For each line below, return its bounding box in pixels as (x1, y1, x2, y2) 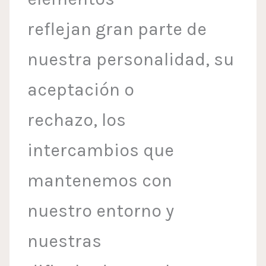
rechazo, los (27, 109, 126, 131)
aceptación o (27, 79, 135, 101)
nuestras (27, 230, 102, 252)
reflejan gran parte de (27, 18, 207, 40)
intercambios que (27, 140, 175, 161)
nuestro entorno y (27, 200, 175, 222)
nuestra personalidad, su (27, 49, 235, 71)
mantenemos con (27, 170, 173, 192)
